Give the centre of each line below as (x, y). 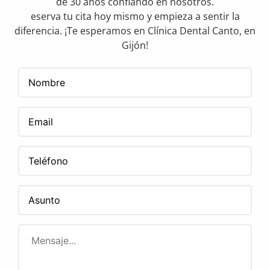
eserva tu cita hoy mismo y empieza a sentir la (135, 17)
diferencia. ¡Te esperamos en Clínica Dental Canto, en (135, 31)
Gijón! (135, 46)
